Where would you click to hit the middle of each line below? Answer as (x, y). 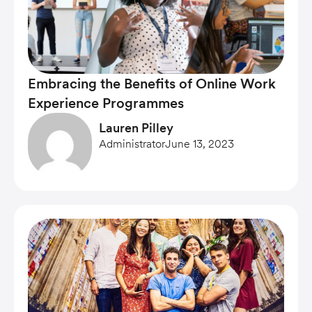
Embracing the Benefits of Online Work (152, 84)
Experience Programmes (106, 103)
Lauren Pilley (136, 128)
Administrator (132, 144)
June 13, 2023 (200, 144)
